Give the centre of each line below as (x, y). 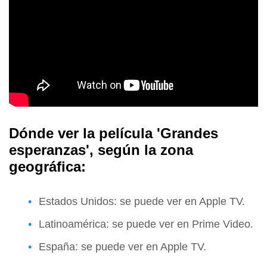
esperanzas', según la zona (101, 150)
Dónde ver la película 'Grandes (114, 133)
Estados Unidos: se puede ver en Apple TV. (142, 201)
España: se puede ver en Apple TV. (122, 246)
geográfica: (47, 166)
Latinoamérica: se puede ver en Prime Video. (146, 224)
